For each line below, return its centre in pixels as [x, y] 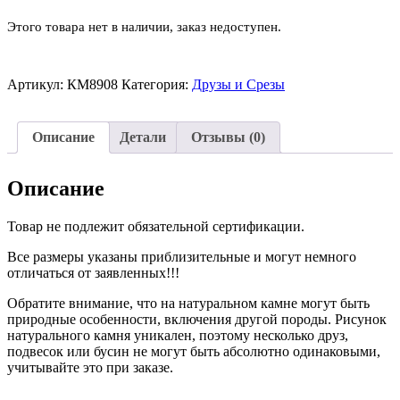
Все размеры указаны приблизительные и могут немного [182, 256]
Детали [143, 137]
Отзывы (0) [228, 137]
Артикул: [37, 84]
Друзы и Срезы [238, 84]
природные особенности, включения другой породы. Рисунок [197, 319]
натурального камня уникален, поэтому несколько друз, [178, 335]
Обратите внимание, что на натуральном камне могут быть [188, 303]
